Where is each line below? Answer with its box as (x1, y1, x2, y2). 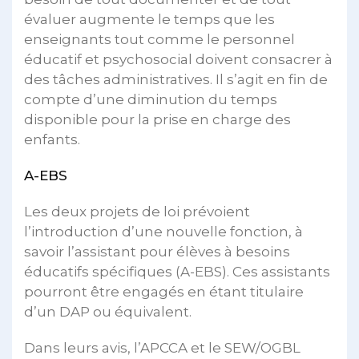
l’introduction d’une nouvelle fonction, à (24, 223, 303, 240)
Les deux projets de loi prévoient (24, 203, 250, 220)
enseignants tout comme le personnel (24, 30, 295, 47)
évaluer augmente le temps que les (24, 10, 275, 27)
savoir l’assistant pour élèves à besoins (24, 243, 290, 260)
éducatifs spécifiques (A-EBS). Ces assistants (24, 263, 330, 280)
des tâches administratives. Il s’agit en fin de (24, 71, 328, 87)
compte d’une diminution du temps (24, 91, 277, 107)
